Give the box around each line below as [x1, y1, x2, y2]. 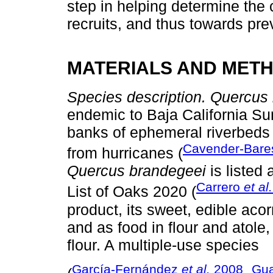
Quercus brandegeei [67, 162, 206, 180]
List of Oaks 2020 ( [67, 183, 196, 200]
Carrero [196, 180, 244, 194]
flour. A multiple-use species [67, 236, 259, 253]
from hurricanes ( [67, 144, 183, 162]
